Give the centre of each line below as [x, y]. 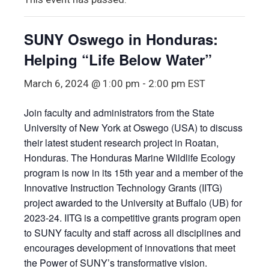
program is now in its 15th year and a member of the [134, 172]
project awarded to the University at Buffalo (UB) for [133, 202]
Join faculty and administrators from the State [119, 112]
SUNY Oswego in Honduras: [121, 39]
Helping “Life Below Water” [118, 59]
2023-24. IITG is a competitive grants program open [132, 217]
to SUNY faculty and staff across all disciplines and [132, 232]
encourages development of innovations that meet [130, 247]
